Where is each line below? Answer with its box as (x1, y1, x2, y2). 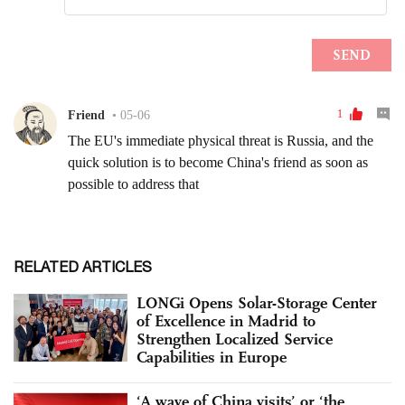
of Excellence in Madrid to (137, 310, 316, 331)
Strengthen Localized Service (137, 328, 333, 349)
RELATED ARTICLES (14, 258, 152, 275)
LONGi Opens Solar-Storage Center (137, 292, 377, 313)
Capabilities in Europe (137, 346, 287, 367)
